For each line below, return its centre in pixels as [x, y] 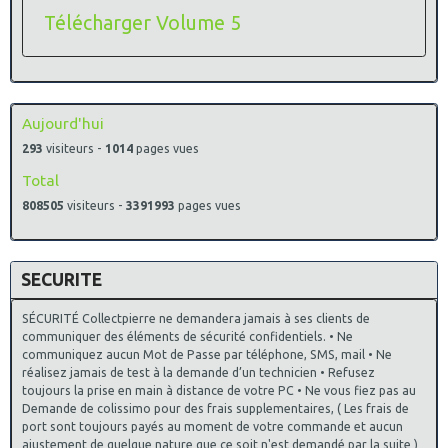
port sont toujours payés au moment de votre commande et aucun [212, 426]
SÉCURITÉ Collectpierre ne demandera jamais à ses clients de [196, 318]
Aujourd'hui [63, 123]
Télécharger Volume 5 [142, 22]
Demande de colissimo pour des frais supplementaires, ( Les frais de [215, 408]
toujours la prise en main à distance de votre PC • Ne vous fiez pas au [219, 390]
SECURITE [61, 279]
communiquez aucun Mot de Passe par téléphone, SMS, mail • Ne [207, 354]
